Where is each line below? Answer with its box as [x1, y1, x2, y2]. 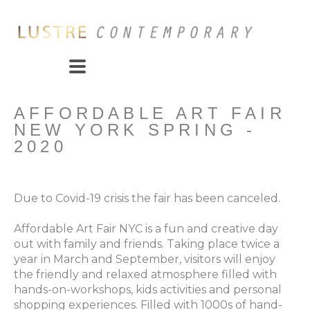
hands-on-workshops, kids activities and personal [14, 283, 282, 297]
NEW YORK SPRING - [14, 120, 257, 140]
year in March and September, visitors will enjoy [14, 253, 275, 266]
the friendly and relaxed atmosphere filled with [14, 268, 277, 282]
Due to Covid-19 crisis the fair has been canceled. [14, 192, 280, 206]
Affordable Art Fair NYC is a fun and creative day [14, 222, 278, 236]
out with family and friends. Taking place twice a [14, 237, 280, 251]
